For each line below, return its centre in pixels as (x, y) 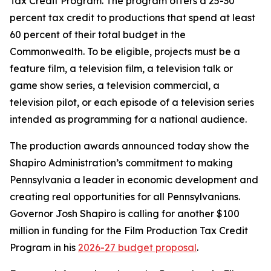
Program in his (44, 247)
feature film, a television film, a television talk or (121, 68)
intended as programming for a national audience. (128, 119)
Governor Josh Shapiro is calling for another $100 (125, 214)
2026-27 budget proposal (137, 247)
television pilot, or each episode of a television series (132, 102)
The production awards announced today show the (129, 146)
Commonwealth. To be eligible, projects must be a (125, 51)
